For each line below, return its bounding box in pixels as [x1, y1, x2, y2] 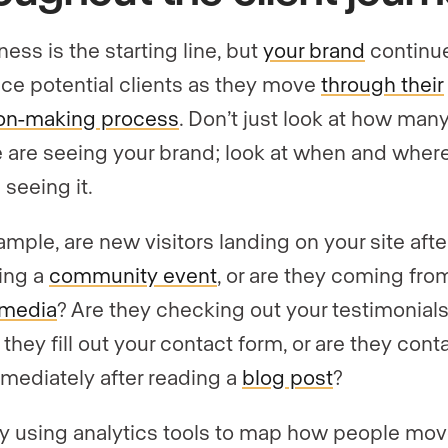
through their [321, 70, 444, 96]
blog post [242, 363, 333, 389]
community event [49, 261, 217, 287]
